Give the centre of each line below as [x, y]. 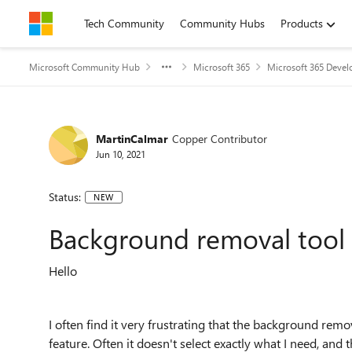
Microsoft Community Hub [84, 67]
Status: [65, 197]
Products [302, 23]
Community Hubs [222, 23]
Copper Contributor [220, 138]
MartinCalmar [132, 138]
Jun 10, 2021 [121, 154]
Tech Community [124, 23]
